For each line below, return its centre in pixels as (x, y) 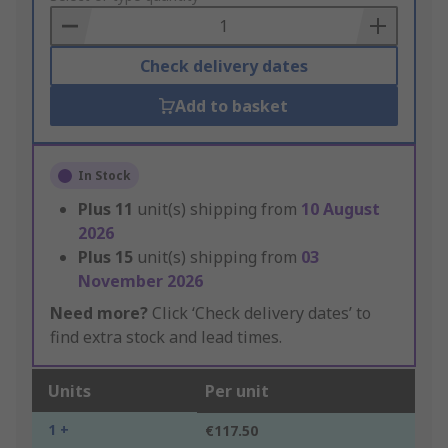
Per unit (237, 391)
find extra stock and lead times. (166, 337)
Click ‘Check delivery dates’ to (259, 313)
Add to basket (232, 106)
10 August (340, 209)
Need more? (99, 313)
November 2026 (140, 281)
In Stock (104, 176)
